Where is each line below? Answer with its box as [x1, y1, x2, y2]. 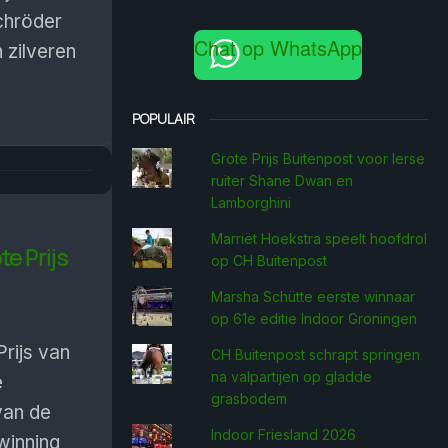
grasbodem [210, 390, 287, 407]
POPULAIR [132, 109, 195, 128]
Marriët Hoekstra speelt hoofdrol [210, 230, 427, 247]
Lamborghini [210, 194, 291, 211]
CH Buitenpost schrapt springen [210, 346, 420, 363]
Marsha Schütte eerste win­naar [210, 288, 415, 305]
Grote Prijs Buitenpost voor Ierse [210, 150, 425, 167]
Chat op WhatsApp [193, 33, 362, 62]
